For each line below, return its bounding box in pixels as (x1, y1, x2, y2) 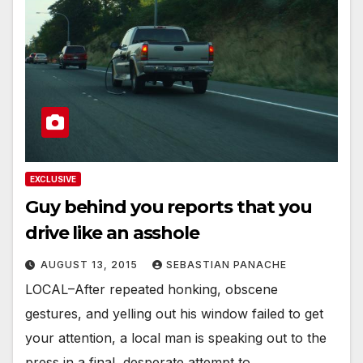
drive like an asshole (25, 222, 199, 245)
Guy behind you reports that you (25, 196, 312, 219)
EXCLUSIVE (30, 174, 76, 185)
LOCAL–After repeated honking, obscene (25, 281, 278, 298)
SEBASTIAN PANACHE (166, 258, 287, 271)
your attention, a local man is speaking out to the (25, 330, 327, 347)
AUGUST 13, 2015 (41, 258, 141, 271)
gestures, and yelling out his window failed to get (25, 305, 323, 322)
